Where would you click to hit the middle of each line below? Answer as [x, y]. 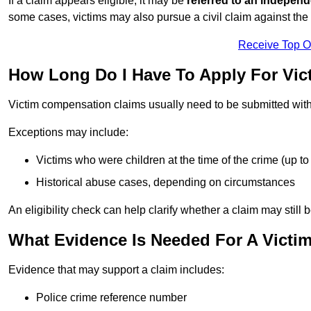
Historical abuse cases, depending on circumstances [166, 183]
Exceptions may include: [68, 133]
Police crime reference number [111, 298]
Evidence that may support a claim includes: [116, 270]
